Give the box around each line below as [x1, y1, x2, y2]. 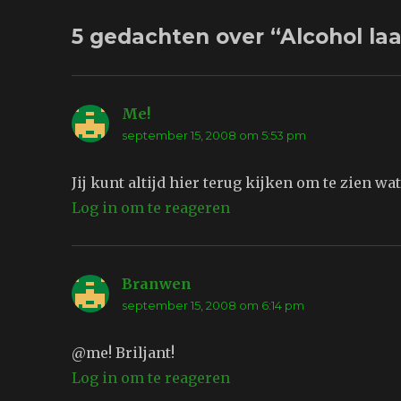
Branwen [122, 275, 192, 294]
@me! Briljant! [72, 344, 175, 363]
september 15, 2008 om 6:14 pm [122, 298, 305, 313]
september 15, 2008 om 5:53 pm [122, 128, 307, 143]
